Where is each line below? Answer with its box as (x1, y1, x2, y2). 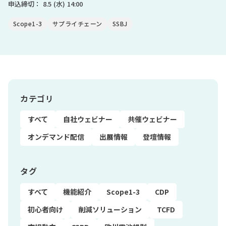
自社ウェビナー (63, 114, 112, 124)
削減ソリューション (78, 204, 142, 214)
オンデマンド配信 (28, 131, 84, 142)
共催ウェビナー (128, 114, 177, 124)
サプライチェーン (52, 19, 102, 28)
